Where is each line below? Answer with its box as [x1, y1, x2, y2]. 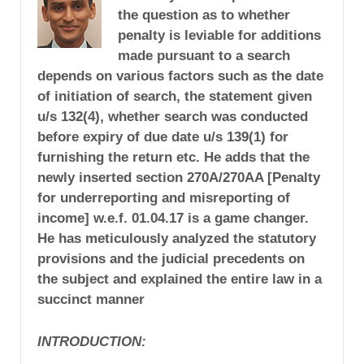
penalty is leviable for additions [118, 27, 321, 43]
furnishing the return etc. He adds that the [37, 149, 310, 165]
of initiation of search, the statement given [37, 88, 312, 104]
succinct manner [37, 291, 145, 307]
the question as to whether [118, 6, 290, 23]
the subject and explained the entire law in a [37, 271, 322, 287]
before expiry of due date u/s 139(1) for [37, 128, 288, 145]
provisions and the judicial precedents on [37, 250, 305, 266]
